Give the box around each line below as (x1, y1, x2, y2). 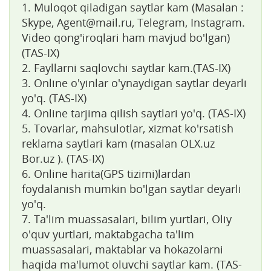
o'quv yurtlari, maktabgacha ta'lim (22, 226, 194, 241)
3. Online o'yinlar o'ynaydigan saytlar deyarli (22, 75, 247, 90)
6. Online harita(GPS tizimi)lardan (22, 166, 191, 181)
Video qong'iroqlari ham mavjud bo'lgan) (22, 30, 230, 45)
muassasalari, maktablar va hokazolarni (22, 241, 223, 256)
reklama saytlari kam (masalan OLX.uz (22, 135, 215, 151)
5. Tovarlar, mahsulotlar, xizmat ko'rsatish (22, 120, 233, 135)
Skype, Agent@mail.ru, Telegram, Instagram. (22, 15, 245, 30)
